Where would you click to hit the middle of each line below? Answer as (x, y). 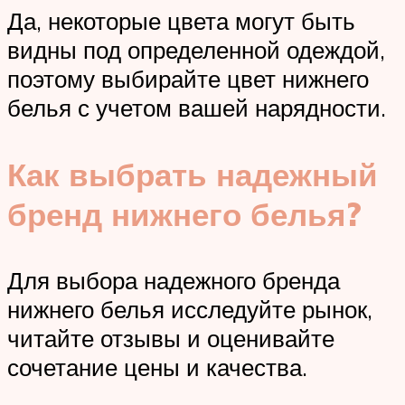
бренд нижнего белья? (184, 214)
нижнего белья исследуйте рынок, (190, 309)
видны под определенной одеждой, (196, 50)
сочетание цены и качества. (157, 367)
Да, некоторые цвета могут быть (181, 21)
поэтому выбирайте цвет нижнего (188, 79)
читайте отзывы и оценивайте (171, 338)
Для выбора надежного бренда (174, 280)
